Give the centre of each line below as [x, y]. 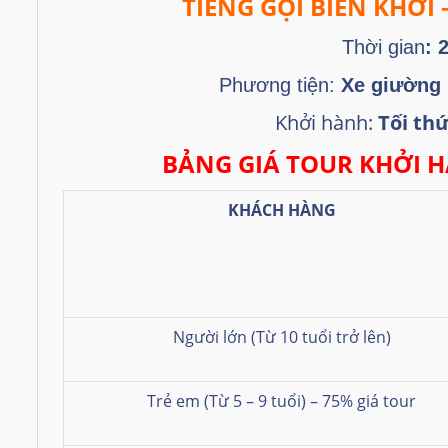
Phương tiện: [276, 84]
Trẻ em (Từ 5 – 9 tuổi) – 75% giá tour [281, 400]
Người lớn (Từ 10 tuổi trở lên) [281, 336]
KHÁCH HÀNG [281, 209]
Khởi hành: [326, 122]
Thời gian [383, 46]
